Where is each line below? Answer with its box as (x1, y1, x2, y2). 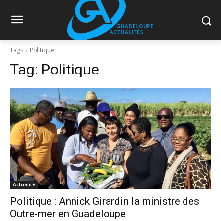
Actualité (13, 181, 35, 188)
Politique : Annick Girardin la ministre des (10, 195, 199, 207)
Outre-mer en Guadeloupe (10, 208, 126, 220)
